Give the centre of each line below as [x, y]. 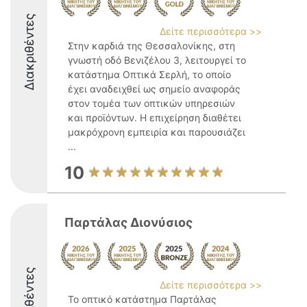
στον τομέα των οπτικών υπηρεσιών [151, 103]
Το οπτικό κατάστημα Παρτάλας [142, 299]
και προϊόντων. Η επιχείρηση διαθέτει [155, 118]
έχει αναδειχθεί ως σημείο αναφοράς [154, 89]
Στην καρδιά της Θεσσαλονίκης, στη [151, 46]
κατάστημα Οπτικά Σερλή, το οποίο [149, 74]
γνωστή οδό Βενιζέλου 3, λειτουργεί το [157, 60]
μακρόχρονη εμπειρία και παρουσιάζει [157, 132]
